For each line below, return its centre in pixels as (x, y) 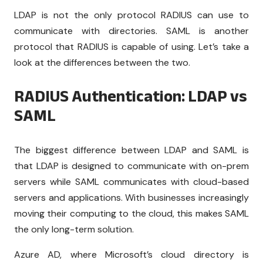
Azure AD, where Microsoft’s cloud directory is (131, 255)
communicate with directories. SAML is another (131, 31)
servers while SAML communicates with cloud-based (131, 182)
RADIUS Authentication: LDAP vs (131, 97)
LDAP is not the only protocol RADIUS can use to (131, 15)
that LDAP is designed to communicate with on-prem (131, 166)
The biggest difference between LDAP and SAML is (131, 150)
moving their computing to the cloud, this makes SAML (131, 214)
